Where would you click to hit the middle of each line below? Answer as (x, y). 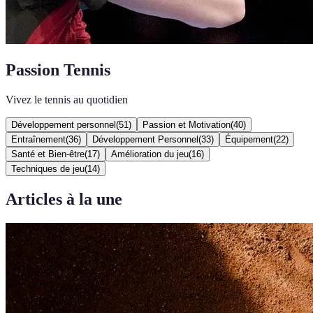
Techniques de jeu (48, 168)
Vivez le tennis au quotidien (67, 99)
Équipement (249, 139)
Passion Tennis (58, 70)
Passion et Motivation (187, 124)
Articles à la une (64, 199)
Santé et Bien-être (48, 154)
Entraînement (38, 139)
